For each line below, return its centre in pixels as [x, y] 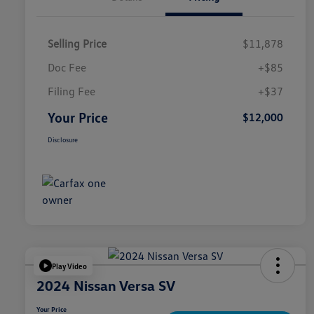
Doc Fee [67, 68]
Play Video [69, 266]
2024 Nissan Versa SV [106, 286]
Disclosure [63, 140]
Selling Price [77, 44]
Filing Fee [71, 91]
